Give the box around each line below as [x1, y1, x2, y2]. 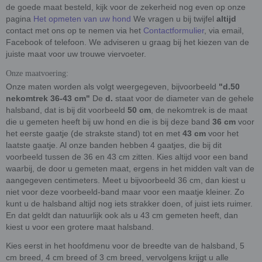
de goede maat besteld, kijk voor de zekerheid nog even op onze [6, 2, 246, 12]
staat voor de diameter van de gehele [113, 93, 254, 103]
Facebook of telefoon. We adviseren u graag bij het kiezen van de [6, 37, 249, 47]
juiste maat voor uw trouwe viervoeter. [6, 49, 146, 58]
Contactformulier [143, 25, 204, 35]
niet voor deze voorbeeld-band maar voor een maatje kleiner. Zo [6, 187, 244, 196]
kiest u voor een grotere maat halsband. [6, 222, 154, 232]
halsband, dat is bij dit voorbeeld [6, 105, 127, 115]
